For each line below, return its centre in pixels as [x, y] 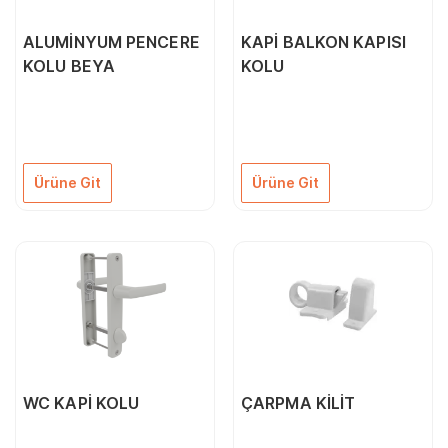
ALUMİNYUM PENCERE [111, 42]
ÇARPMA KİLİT [298, 403]
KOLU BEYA [69, 66]
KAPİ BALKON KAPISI [323, 42]
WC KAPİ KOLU [81, 403]
